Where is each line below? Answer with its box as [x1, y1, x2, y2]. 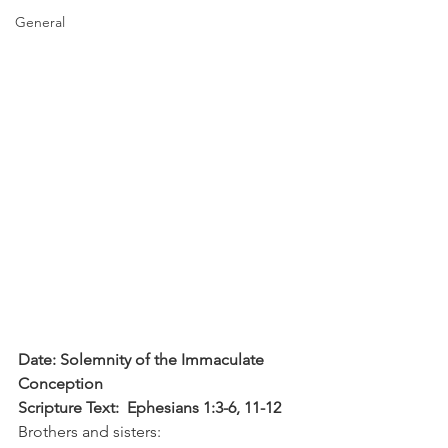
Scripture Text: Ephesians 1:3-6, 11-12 [18, 397, 281, 417]
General [15, 13, 65, 31]
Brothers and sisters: [18, 421, 161, 441]
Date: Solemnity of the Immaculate [18, 349, 268, 369]
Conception [18, 373, 103, 393]
